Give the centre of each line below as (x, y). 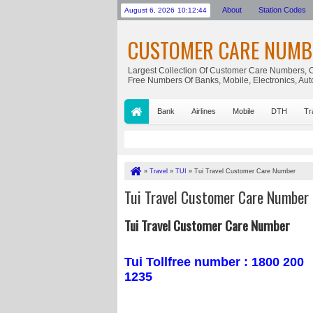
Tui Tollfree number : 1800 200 (214, 262)
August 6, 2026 (150, 10)
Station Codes (282, 10)
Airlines (204, 111)
